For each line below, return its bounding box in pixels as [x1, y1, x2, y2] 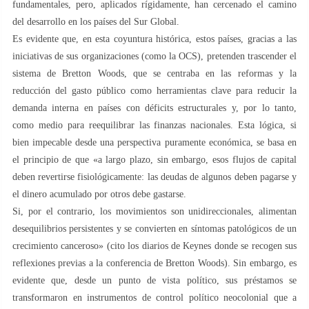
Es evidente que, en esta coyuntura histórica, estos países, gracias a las [12, 33, 297, 44]
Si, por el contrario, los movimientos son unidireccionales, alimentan [12, 206, 297, 217]
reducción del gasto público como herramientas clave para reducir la [12, 85, 297, 96]
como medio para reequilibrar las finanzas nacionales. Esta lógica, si [12, 119, 297, 130]
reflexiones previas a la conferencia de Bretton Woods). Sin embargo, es [12, 257, 297, 268]
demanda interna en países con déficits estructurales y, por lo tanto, [12, 102, 297, 113]
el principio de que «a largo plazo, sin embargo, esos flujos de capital [12, 154, 297, 165]
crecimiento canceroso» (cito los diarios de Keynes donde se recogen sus [12, 240, 297, 251]
